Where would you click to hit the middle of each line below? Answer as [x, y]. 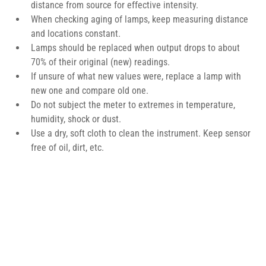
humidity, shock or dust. [76, 119]
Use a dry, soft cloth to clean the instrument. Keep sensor [142, 133]
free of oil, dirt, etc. [67, 148]
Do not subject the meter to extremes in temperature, [134, 105]
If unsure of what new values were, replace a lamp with [137, 76]
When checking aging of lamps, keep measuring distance [141, 19]
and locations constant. [76, 34]
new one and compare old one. [90, 91]
